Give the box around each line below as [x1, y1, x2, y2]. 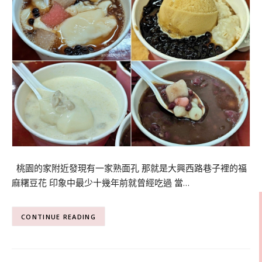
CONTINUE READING [21, 212, 96, 221]
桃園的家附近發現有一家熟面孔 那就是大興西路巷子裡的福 [12, 161, 247, 174]
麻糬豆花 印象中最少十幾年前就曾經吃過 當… [12, 176, 189, 188]
